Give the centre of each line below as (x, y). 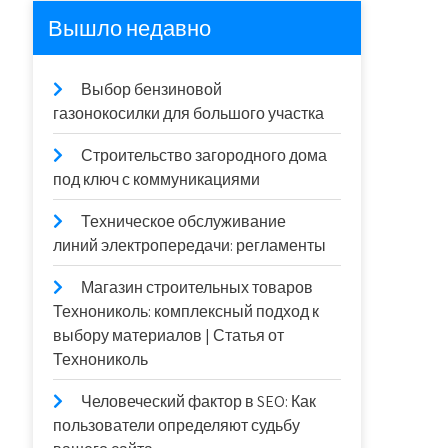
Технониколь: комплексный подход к (186, 311)
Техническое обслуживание (184, 221)
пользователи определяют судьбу (177, 425)
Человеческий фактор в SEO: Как (199, 401)
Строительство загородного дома (204, 155)
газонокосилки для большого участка (189, 113)
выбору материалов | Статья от (169, 335)
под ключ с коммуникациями (157, 179)
